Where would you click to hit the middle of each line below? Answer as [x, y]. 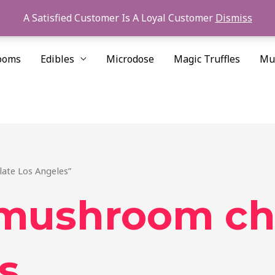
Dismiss [234, 18]
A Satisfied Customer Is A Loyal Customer [119, 18]
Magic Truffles [207, 59]
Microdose [130, 59]
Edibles [57, 59]
